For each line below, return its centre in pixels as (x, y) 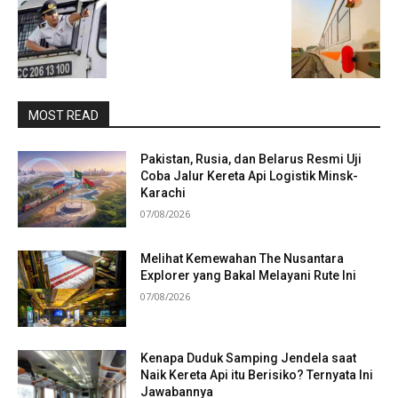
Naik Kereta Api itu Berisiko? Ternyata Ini (257, 374)
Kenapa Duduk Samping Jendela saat (249, 358)
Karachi (163, 193)
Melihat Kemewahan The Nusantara (243, 259)
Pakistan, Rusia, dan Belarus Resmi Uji (251, 159)
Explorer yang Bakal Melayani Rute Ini (249, 276)
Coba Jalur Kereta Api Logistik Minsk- (250, 176)
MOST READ (64, 116)
